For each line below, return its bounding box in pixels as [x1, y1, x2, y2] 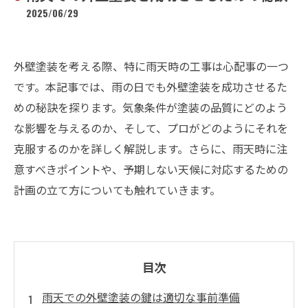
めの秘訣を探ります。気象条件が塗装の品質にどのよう [14, 99, 287, 115]
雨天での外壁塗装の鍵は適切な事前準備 [42, 289, 240, 305]
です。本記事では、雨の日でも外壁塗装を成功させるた [14, 78, 287, 95]
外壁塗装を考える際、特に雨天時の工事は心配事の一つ [14, 58, 289, 74]
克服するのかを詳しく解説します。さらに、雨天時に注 [14, 140, 287, 157]
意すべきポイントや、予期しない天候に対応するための [14, 161, 288, 177]
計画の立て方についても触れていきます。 [14, 181, 221, 198]
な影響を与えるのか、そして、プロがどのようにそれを [14, 120, 288, 136]
